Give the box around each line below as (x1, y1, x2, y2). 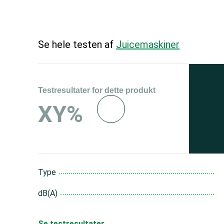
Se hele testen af (38, 38, 116, 50)
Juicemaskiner (116, 38, 180, 50)
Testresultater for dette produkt (38, 86, 156, 94)
